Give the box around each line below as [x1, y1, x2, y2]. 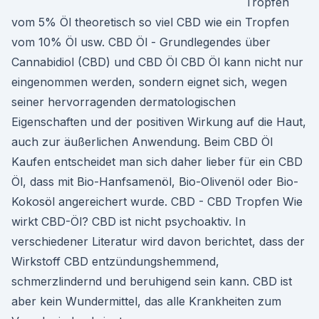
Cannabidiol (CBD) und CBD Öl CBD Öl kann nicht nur [11, 55, 303, 69]
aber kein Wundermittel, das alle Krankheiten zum [11, 294, 281, 308]
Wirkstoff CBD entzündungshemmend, [11, 254, 219, 268]
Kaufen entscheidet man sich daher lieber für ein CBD [11, 155, 303, 169]
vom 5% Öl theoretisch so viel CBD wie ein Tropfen [11, 15, 289, 29]
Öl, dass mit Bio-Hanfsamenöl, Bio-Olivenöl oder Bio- [11, 174, 298, 189]
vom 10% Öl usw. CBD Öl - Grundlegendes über [11, 35, 271, 49]
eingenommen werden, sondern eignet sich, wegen [11, 75, 287, 89]
